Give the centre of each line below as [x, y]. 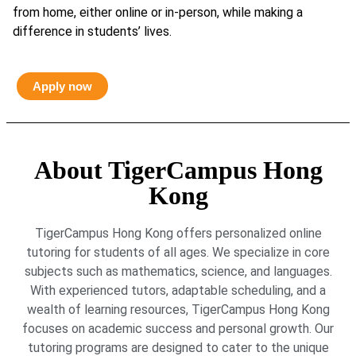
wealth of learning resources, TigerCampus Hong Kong [178, 309]
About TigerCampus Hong [178, 170]
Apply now [62, 86]
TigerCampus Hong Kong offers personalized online [178, 233]
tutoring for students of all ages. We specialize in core [178, 252]
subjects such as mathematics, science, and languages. [178, 271]
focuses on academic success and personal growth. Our [178, 328]
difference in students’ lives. [92, 31]
